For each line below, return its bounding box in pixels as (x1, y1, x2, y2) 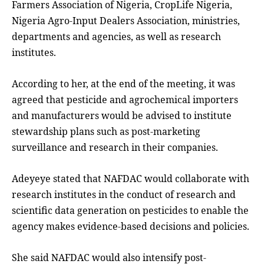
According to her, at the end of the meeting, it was (12, 77, 235, 91)
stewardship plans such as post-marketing (12, 125, 200, 138)
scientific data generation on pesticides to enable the (12, 204, 249, 217)
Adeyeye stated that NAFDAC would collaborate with (12, 172, 249, 186)
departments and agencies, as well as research (12, 30, 221, 44)
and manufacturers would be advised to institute (12, 109, 232, 123)
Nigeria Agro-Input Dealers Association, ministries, (12, 14, 240, 28)
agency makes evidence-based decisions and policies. (12, 220, 249, 233)
